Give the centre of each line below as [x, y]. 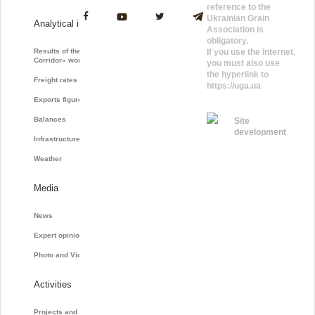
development [261, 132]
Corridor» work [59, 60]
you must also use [244, 63]
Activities [52, 284]
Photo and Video [62, 255]
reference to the [239, 7]
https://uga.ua [234, 85]
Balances [50, 119]
